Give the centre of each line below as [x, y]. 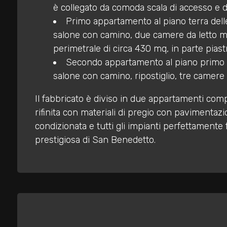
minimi [29, 113]
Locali [27, 100]
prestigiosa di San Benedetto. [95, 140]
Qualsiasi [41, 141]
